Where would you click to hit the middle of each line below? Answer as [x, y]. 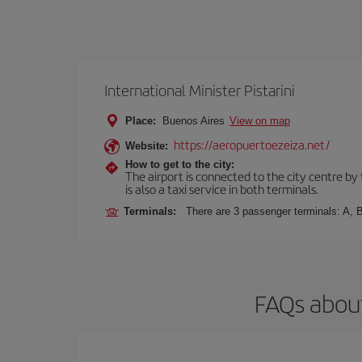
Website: [147, 146]
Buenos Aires [194, 121]
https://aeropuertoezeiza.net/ [252, 144]
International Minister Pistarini [200, 90]
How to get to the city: [180, 164]
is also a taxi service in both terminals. [222, 189]
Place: [141, 121]
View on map [260, 121]
